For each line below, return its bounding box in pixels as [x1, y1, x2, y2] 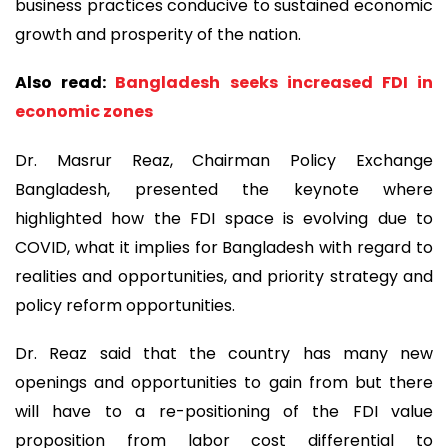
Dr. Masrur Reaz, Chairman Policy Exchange [15, 148, 433, 172]
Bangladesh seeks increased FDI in [115, 71, 434, 95]
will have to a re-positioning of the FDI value [15, 400, 433, 424]
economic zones [15, 100, 153, 124]
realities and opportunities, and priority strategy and [15, 264, 433, 288]
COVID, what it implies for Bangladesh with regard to [15, 235, 433, 259]
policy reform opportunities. [15, 293, 235, 317]
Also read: [15, 71, 116, 95]
